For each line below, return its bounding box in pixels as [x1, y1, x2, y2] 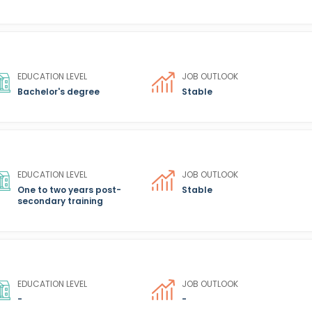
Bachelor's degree [17, 86, 100, 97]
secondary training [17, 195, 104, 207]
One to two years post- [17, 184, 122, 196]
